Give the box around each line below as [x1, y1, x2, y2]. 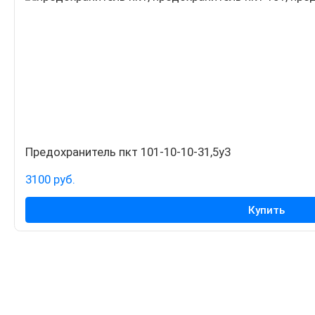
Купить [248, 203, 285, 217]
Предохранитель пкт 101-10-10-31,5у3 [25, 144, 231, 159]
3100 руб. [25, 172, 76, 187]
